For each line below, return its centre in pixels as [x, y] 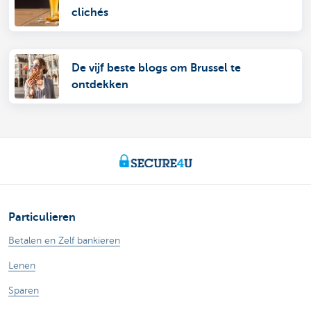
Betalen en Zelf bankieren [64, 241]
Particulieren [42, 218]
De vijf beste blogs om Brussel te [156, 68]
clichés [90, 13]
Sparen [24, 291]
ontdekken [100, 85]
